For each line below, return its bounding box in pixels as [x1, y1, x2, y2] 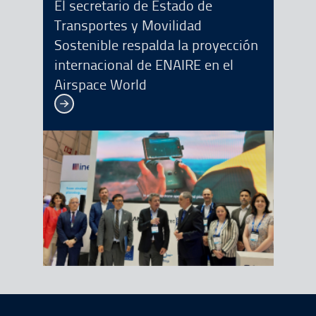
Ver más [53, 94, 94, 110]
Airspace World [54, 74, 147, 95]
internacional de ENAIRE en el [54, 54, 233, 75]
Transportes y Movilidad [54, 15, 202, 35]
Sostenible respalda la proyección [54, 35, 258, 55]
